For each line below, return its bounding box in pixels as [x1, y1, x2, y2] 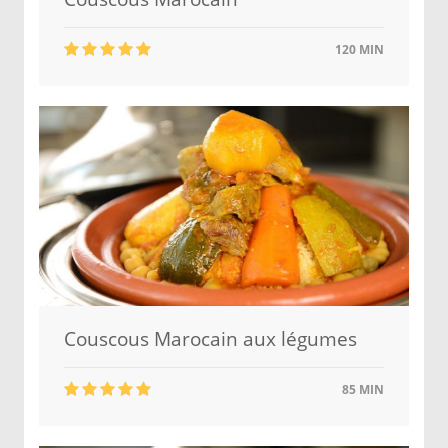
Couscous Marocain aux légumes [64, 326, 357, 352]
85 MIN [339, 381, 384, 398]
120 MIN [332, 41, 384, 58]
